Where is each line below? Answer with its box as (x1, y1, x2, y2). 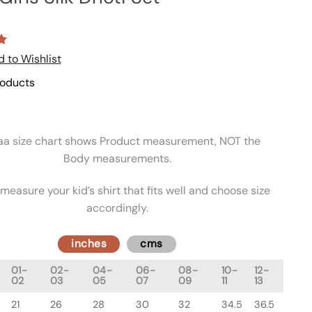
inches (71, 237, 107, 251)
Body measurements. (63, 151, 171, 166)
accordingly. (86, 200, 148, 215)
